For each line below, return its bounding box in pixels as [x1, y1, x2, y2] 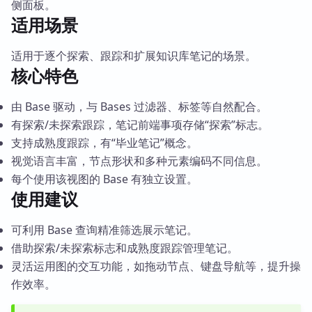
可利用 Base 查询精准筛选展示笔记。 [11, 222, 198, 237]
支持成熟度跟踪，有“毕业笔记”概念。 [11, 135, 198, 150]
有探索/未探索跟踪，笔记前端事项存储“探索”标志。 [11, 117, 269, 132]
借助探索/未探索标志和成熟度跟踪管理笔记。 [11, 240, 238, 256]
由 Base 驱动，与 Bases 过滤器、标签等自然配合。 [11, 99, 267, 114]
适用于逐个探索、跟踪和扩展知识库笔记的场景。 [11, 48, 256, 63]
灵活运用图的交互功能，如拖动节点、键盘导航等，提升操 [11, 258, 301, 274]
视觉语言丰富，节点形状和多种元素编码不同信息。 [11, 153, 267, 169]
